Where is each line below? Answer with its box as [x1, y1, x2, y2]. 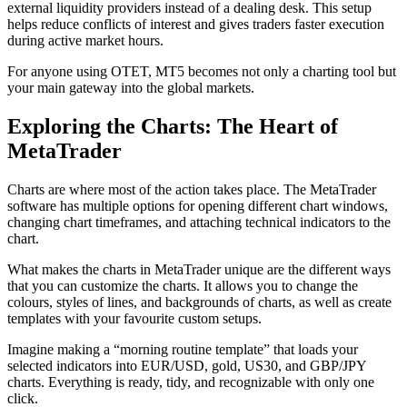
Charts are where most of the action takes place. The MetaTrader [7, 182, 376, 198]
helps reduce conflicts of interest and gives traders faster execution [7, 16, 384, 33]
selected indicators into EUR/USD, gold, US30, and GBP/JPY [7, 358, 366, 374]
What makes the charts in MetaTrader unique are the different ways [7, 262, 391, 278]
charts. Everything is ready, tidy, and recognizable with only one [7, 374, 374, 391]
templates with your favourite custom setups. [7, 311, 265, 327]
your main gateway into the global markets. [7, 80, 254, 96]
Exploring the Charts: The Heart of [7, 114, 338, 139]
